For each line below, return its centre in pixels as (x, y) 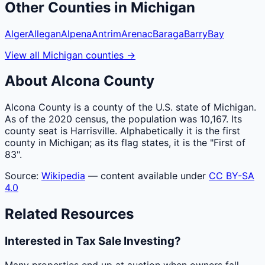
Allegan (44, 33)
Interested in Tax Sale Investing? (93, 241)
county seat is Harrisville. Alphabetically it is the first (122, 131)
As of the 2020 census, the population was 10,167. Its (123, 119)
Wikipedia (63, 176)
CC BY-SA (232, 176)
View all (24, 55)
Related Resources (69, 214)
